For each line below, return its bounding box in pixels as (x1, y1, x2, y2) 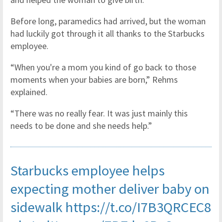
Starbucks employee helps (10, 162, 165, 179)
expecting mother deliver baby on (10, 180, 210, 198)
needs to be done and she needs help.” (10, 120, 152, 131)
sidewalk (10, 198, 65, 216)
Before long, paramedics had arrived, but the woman (10, 15, 206, 27)
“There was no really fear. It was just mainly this (10, 108, 188, 119)
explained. (10, 86, 48, 98)
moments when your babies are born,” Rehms (10, 74, 178, 85)
